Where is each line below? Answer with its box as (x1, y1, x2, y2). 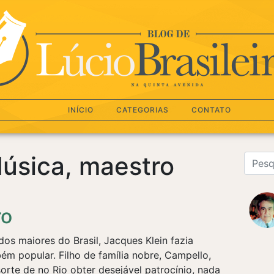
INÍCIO (67, 105, 94, 114)
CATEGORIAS (116, 105, 169, 114)
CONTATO (191, 105, 231, 114)
